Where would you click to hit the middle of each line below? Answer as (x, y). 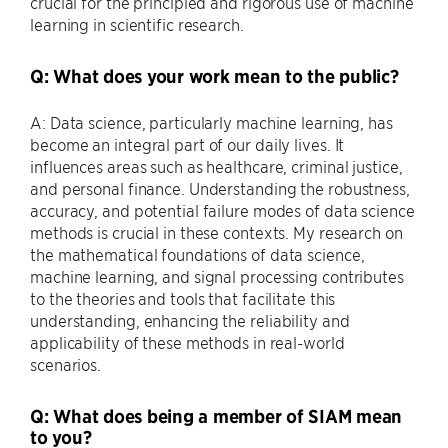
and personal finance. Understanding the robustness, (220, 188)
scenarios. (66, 364)
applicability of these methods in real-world (187, 342)
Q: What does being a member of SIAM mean (216, 416)
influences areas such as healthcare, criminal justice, (216, 166)
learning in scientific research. (137, 24)
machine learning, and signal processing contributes (217, 276)
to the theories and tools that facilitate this (183, 298)
